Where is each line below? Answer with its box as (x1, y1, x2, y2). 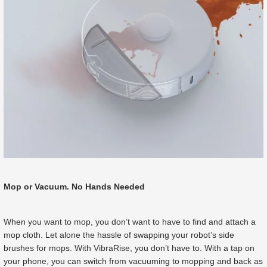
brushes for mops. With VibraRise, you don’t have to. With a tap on (4, 243, 254, 253)
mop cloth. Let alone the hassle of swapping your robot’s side (4, 230, 234, 240)
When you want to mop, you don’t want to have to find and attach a (4, 217, 256, 227)
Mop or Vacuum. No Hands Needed (4, 181, 145, 191)
